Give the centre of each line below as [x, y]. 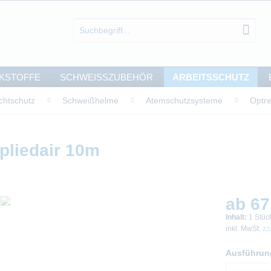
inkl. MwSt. [244, 229]
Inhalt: [237, 217]
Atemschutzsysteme [184, 100]
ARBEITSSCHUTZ [211, 77]
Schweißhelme [90, 100]
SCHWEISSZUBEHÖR [103, 77]
